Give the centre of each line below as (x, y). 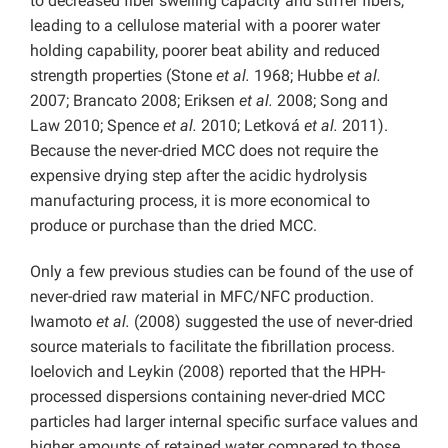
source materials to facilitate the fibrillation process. (212, 347)
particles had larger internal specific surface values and (224, 422)
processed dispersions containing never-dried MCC (207, 397)
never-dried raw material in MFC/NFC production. (202, 297)
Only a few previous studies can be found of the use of (222, 272)
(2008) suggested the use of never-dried (271, 322)
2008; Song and (330, 101)
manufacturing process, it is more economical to (200, 201)
